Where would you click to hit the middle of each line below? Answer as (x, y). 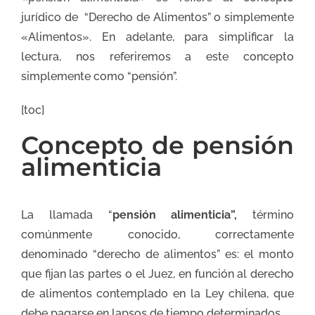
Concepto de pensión (157, 146)
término (273, 214)
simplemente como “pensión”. (99, 77)
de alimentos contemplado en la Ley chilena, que (157, 293)
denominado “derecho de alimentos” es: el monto (157, 254)
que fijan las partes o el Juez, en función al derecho (157, 274)
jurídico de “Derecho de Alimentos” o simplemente (157, 18)
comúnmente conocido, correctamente (157, 234)
